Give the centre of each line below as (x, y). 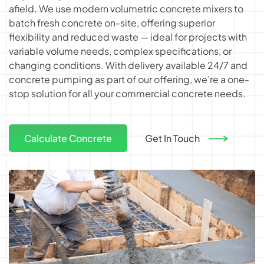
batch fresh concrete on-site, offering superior (112, 23)
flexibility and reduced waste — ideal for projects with (128, 37)
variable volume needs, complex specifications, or (120, 51)
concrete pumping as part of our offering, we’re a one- (129, 79)
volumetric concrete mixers (171, 9)
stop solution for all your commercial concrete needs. (127, 93)
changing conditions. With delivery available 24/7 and (128, 65)
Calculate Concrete (68, 138)
